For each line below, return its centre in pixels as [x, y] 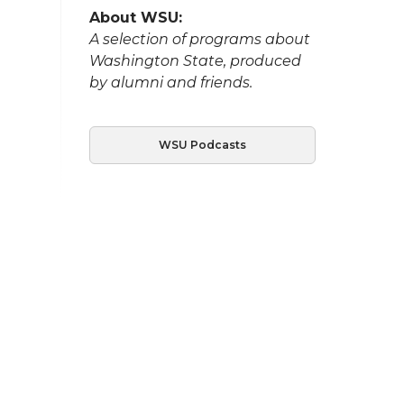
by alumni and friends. [170, 82]
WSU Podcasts [202, 144]
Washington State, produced [195, 60]
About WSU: [135, 17]
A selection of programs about [199, 39]
